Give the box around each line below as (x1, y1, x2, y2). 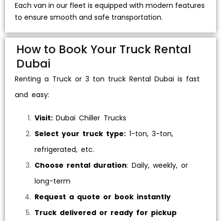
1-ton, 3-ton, (126, 129, 173, 139)
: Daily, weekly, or (127, 160, 188, 170)
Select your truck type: (35, 129, 126, 139)
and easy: (15, 90, 49, 100)
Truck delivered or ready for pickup (35, 208, 177, 218)
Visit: (35, 113, 56, 123)
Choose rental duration (35, 160, 127, 170)
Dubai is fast (151, 74, 200, 84)
